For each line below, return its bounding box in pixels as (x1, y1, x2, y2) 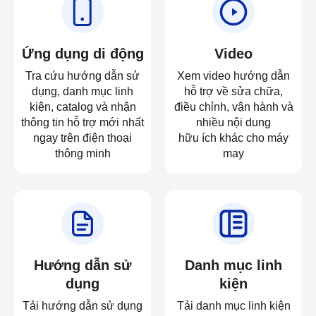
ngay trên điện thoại (33, 131, 132, 144)
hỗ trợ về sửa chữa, (184, 85, 283, 97)
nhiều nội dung (196, 116, 271, 128)
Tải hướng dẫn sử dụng (23, 299, 142, 312)
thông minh (54, 147, 111, 159)
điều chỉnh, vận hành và (174, 100, 293, 113)
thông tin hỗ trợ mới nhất (21, 116, 144, 128)
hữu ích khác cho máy (178, 131, 288, 144)
